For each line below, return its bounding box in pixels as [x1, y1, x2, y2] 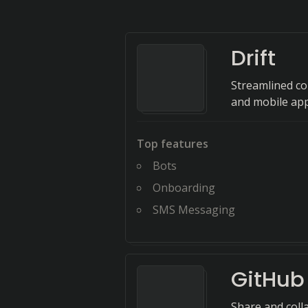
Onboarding [153, 180, 215, 195]
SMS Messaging [153, 202, 235, 217]
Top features [137, 136, 208, 151]
